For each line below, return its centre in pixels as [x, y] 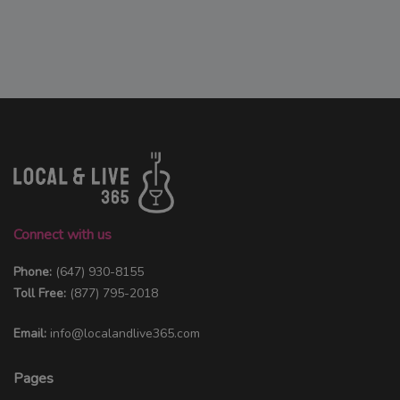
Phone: [34, 271]
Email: [30, 333]
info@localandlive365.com [125, 333]
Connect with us [62, 234]
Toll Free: [42, 293]
